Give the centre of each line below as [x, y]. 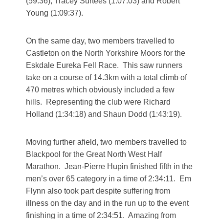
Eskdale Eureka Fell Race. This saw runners [104, 65]
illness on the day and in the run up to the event [108, 203]
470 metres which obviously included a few [100, 89]
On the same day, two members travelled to [100, 41]
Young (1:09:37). [55, 13]
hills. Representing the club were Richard [99, 102]
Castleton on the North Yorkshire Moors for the [106, 53]
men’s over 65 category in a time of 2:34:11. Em [109, 178]
